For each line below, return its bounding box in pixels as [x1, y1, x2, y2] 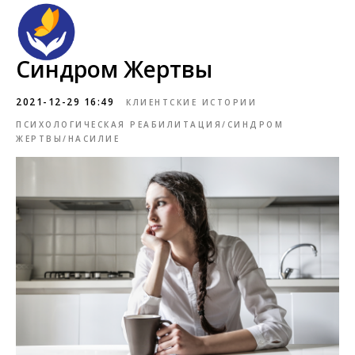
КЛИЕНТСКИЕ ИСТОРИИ [126, 97, 257, 108]
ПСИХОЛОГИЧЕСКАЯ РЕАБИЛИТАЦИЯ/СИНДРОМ [16, 119, 284, 130]
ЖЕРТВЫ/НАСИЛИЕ [16, 133, 120, 144]
